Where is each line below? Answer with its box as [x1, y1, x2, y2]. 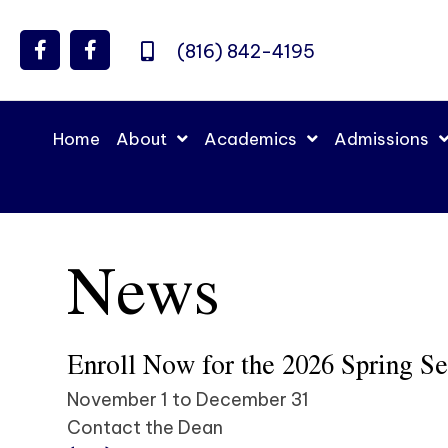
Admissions [334, 128, 430, 150]
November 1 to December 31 [67, 388, 310, 411]
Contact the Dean [67, 416, 224, 439]
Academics [204, 128, 298, 150]
